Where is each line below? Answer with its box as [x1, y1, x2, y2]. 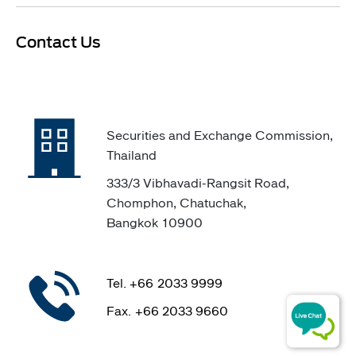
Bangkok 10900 [106, 211, 203, 233]
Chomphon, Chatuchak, [106, 192, 246, 213]
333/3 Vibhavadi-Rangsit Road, [106, 172, 289, 193]
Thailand [106, 144, 157, 165]
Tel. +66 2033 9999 [106, 272, 222, 293]
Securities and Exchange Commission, [106, 124, 333, 145]
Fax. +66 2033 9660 [106, 300, 228, 321]
